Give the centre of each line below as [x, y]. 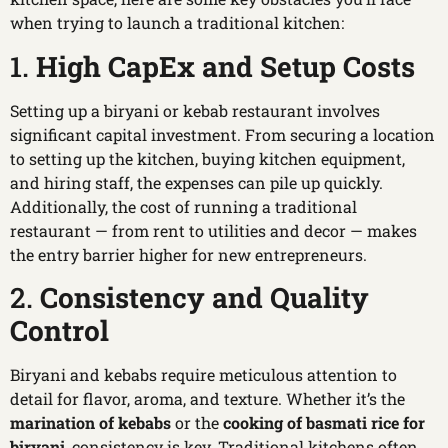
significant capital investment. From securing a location [222, 134]
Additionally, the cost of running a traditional [183, 206]
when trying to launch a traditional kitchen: [177, 23]
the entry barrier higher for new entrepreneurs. [188, 254]
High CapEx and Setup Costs [225, 66]
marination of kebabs [90, 423]
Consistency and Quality [204, 298]
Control [59, 331]
